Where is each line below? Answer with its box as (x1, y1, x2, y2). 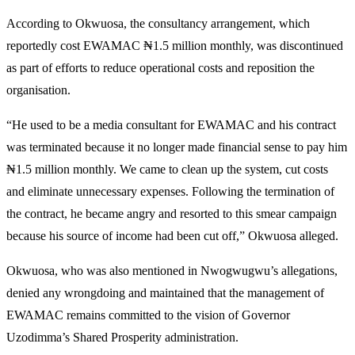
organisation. (6, 82, 71, 97)
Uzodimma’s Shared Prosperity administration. (6, 330, 239, 344)
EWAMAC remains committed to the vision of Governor (6, 307, 290, 322)
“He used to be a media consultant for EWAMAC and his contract (6, 117, 336, 132)
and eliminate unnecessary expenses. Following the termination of (6, 184, 334, 198)
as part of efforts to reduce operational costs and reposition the (6, 60, 315, 74)
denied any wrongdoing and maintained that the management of (6, 285, 324, 300)
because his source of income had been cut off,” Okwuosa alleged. (6, 228, 338, 242)
